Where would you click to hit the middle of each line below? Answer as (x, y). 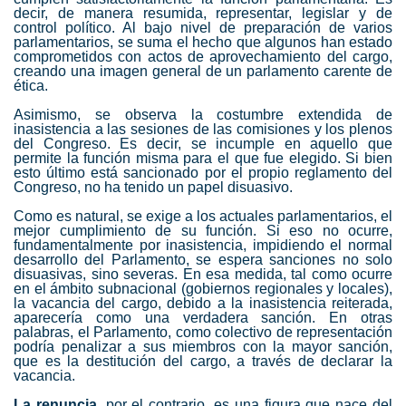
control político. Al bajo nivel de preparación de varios (203, 28)
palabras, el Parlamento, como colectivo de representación (203, 333)
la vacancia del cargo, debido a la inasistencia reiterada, (203, 304)
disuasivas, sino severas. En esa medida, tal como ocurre (203, 275)
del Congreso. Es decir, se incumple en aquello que (203, 144)
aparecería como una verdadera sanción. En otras (203, 318)
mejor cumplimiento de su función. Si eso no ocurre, (203, 231)
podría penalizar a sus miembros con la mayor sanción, (203, 347)
